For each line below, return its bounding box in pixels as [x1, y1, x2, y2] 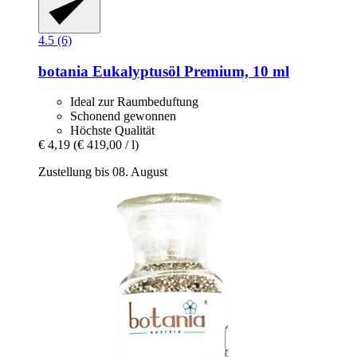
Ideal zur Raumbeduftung [70, 95, 198, 109]
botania [38, 62, 88, 80]
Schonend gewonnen [70, 109, 176, 124]
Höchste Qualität [70, 124, 155, 138]
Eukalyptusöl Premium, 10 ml [88, 62, 289, 80]
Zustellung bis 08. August [38, 165, 167, 179]
